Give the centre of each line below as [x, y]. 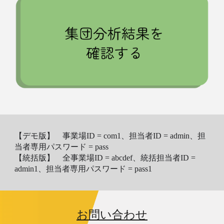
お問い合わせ [112, 215]
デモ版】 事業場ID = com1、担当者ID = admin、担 [114, 136]
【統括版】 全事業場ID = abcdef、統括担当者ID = [105, 158]
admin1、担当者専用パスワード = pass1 [83, 169]
